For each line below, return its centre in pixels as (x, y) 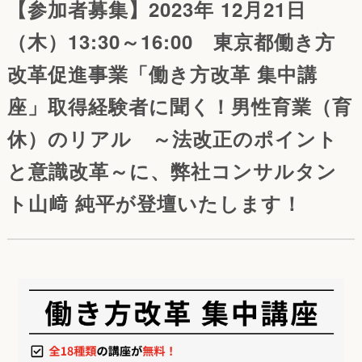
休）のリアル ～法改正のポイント (172, 138)
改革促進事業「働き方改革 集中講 (162, 73)
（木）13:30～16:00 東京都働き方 (171, 41)
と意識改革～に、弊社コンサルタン (172, 170)
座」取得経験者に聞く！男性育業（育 (179, 105)
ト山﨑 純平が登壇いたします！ (154, 202)
